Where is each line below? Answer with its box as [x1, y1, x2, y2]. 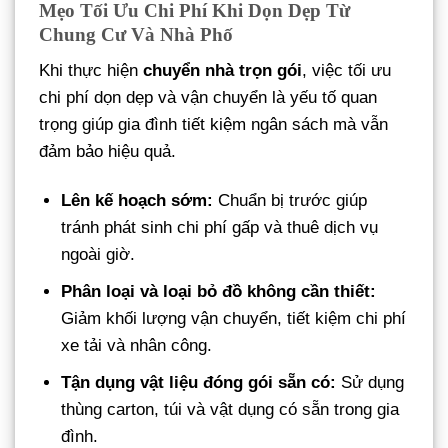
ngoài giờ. [61, 244, 136, 264]
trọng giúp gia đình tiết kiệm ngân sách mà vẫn [39, 114, 388, 134]
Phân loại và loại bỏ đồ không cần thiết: [61, 281, 377, 301]
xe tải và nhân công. [61, 335, 213, 355]
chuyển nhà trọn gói [143, 60, 302, 80]
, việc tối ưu [302, 60, 391, 80]
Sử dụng [336, 373, 405, 393]
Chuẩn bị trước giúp [213, 190, 368, 210]
